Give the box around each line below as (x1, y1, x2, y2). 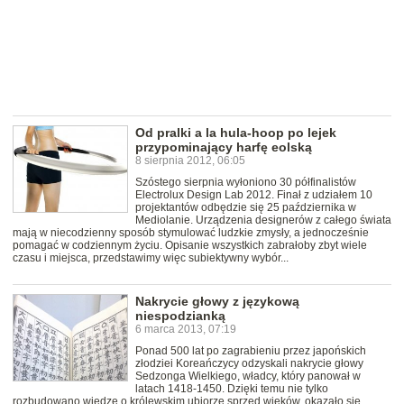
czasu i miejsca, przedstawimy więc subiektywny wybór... (13, 252, 289, 265)
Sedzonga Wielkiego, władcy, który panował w (135, 370, 361, 383)
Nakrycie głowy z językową (135, 294, 299, 309)
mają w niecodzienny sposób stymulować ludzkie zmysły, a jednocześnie (13, 226, 369, 240)
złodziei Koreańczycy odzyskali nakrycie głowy (135, 357, 363, 371)
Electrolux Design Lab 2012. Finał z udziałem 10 (135, 188, 372, 202)
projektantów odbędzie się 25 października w (135, 201, 356, 215)
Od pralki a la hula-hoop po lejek (135, 125, 336, 141)
